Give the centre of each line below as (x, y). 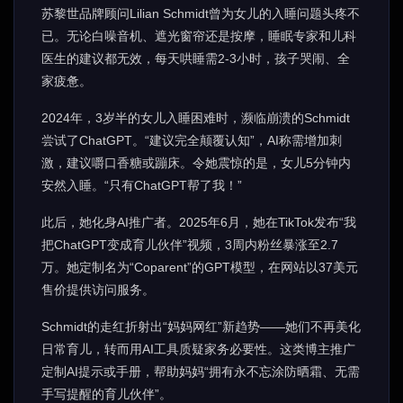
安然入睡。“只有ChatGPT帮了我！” (142, 185)
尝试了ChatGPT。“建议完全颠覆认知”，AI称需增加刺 (192, 140)
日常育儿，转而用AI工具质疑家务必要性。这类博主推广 (198, 349)
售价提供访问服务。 (98, 290)
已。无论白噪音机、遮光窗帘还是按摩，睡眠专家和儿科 (199, 36)
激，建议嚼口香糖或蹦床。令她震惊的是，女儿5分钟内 (196, 163)
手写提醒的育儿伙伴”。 (107, 394)
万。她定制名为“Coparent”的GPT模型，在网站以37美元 (200, 267)
